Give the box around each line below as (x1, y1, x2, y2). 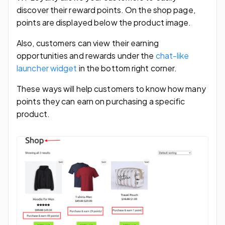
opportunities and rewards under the (17, 50, 156, 61)
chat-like (155, 50, 189, 61)
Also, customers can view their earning (17, 37, 159, 48)
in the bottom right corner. (77, 62, 179, 73)
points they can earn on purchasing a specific (17, 95, 185, 106)
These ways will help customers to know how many (17, 83, 206, 94)
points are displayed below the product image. (17, 17, 193, 28)
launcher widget (17, 62, 77, 73)
